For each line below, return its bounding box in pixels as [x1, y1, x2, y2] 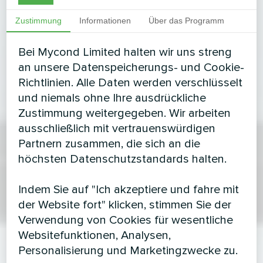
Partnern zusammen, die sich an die [18, 137, 201, 151]
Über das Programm [149, 16, 225, 25]
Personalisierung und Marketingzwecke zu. [18, 244, 238, 258]
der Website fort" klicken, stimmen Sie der [18, 198, 232, 212]
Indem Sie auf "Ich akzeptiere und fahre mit [18, 183, 240, 197]
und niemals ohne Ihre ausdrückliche [18, 91, 207, 105]
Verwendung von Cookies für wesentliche [18, 213, 234, 227]
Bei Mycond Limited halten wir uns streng [18, 45, 232, 59]
